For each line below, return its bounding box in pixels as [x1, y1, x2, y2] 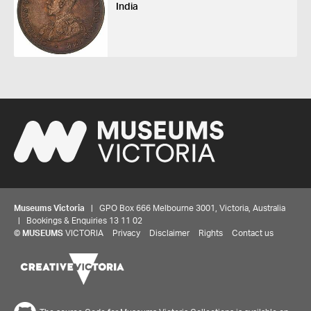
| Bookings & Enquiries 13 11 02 [14, 217, 142, 226]
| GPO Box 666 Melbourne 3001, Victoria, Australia [85, 204, 285, 213]
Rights [199, 229, 223, 238]
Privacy [112, 229, 140, 238]
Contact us [232, 229, 274, 238]
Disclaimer [149, 229, 190, 238]
